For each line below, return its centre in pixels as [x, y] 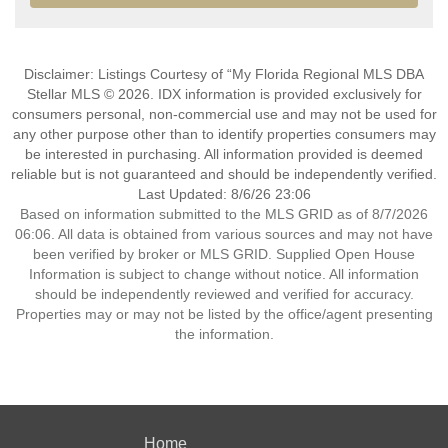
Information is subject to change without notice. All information [224, 274]
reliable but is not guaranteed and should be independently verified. [224, 174]
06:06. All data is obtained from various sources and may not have [224, 234]
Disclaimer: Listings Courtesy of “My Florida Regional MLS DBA [224, 74]
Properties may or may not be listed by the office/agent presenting [224, 314]
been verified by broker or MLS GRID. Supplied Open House [224, 254]
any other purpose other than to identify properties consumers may [224, 134]
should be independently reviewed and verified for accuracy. [224, 294]
